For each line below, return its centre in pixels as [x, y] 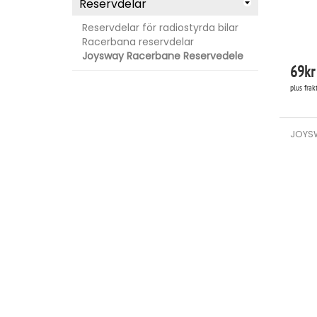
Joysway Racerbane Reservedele [163, 56]
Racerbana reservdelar [138, 42]
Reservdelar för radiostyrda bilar [160, 28]
